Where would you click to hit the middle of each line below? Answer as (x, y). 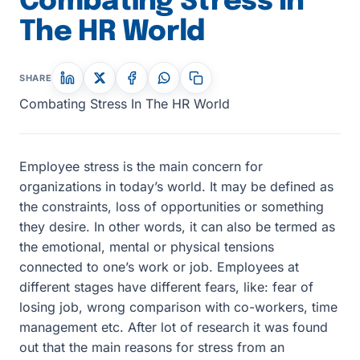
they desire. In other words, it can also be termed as (177, 227)
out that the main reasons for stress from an (152, 347)
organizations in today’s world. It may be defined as (176, 186)
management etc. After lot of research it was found (174, 327)
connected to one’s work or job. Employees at (159, 267)
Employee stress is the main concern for (141, 166)
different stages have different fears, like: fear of (166, 287)
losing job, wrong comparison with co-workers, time (178, 307)
